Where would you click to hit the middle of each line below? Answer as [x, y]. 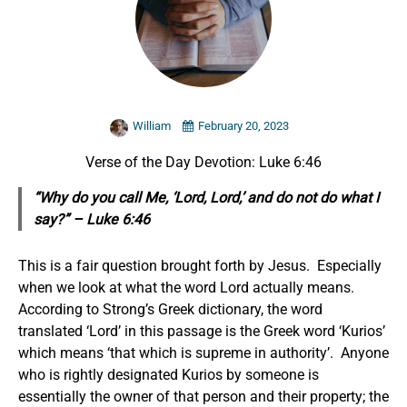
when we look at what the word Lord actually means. [188, 288]
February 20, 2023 [243, 126]
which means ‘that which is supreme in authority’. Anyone [203, 353]
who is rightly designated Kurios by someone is [169, 375]
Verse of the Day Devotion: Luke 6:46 [203, 163]
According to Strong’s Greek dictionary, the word [170, 310]
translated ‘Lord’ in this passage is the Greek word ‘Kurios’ [202, 332]
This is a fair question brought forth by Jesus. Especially [200, 266]
